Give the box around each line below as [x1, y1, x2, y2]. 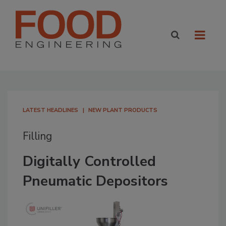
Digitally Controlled [23, 152, 156, 171]
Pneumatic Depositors [23, 172, 168, 191]
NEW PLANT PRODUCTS [88, 106, 157, 114]
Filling [23, 129, 52, 143]
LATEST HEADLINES [23, 106, 78, 114]
